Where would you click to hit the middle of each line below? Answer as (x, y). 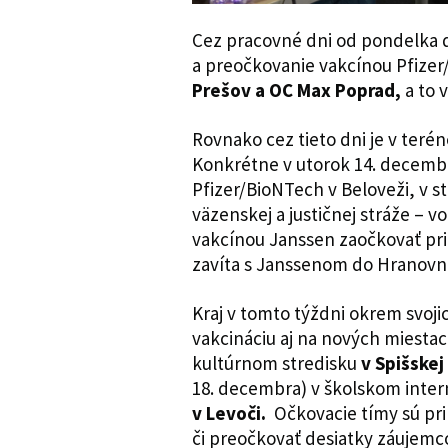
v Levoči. (229, 412)
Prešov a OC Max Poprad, (296, 89)
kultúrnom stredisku (276, 362)
